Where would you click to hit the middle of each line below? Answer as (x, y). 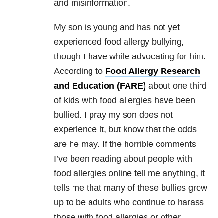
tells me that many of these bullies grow (131, 188)
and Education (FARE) (100, 86)
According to (80, 71)
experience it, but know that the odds (125, 130)
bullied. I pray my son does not (113, 115)
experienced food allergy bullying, (119, 42)
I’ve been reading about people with (123, 159)
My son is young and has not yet (117, 27)
